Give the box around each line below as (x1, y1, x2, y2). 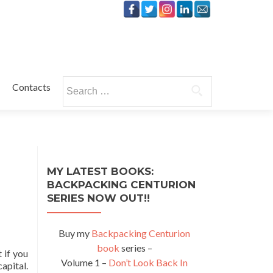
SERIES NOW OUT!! (47, 192, 150, 204)
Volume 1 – (61, 257, 108, 268)
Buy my (58, 227, 91, 239)
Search (62, 77, 90, 88)
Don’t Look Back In (108, 257, 188, 268)
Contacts (12, 81, 51, 93)
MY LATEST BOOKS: (47, 165, 154, 177)
